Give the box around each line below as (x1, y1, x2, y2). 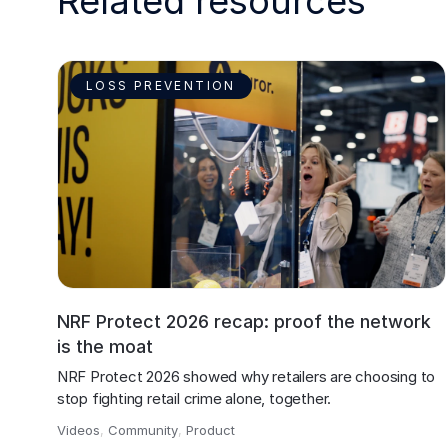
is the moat (56, 335, 153, 357)
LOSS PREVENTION (85, 78, 236, 94)
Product (185, 421, 235, 438)
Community (107, 421, 178, 438)
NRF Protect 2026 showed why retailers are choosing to (56, 366, 439, 386)
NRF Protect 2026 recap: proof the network (56, 310, 431, 332)
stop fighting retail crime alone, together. (56, 388, 332, 408)
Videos (56, 421, 100, 438)
